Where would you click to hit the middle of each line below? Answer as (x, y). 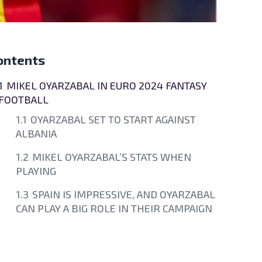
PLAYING (36, 170)
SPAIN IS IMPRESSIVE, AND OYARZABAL (124, 194)
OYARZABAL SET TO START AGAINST (113, 119)
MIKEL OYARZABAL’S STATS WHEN (112, 156)
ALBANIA (36, 133)
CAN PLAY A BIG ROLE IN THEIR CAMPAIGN (114, 208)
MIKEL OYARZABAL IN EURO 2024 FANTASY (107, 85)
